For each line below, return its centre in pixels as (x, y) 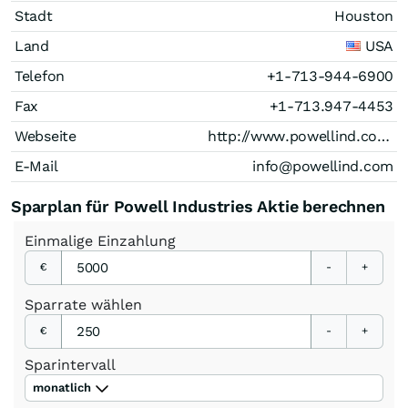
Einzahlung (137, 240)
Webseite (46, 136)
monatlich (62, 387)
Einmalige (61, 240)
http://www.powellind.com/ (384, 136)
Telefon (40, 76)
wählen (117, 304)
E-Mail (36, 166)
